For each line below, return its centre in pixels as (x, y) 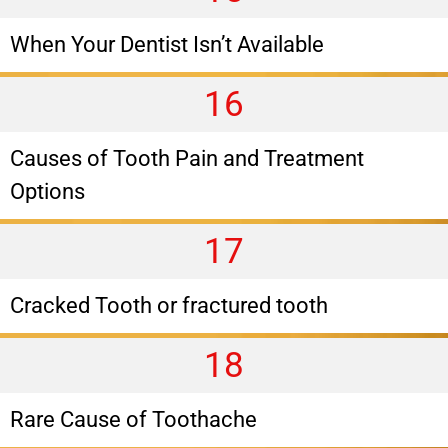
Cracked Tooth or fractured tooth (169, 305)
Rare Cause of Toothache (133, 419)
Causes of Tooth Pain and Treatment (187, 158)
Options (47, 191)
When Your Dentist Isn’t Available (167, 44)
